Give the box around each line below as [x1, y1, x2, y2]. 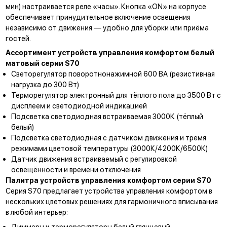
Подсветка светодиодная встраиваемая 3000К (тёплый [11, 112, 203, 121]
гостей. [5, 34, 31, 43]
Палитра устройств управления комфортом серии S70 [5, 176, 211, 185]
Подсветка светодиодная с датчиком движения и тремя [11, 133, 206, 142]
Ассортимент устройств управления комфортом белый [5, 48, 214, 57]
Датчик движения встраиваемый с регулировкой [11, 155, 177, 164]
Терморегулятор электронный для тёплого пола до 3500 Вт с [11, 91, 221, 100]
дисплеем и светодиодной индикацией [11, 101, 147, 110]
